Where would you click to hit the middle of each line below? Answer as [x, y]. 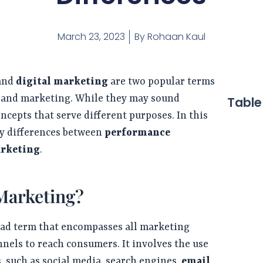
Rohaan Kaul [175, 37]
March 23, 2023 [91, 37]
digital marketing [62, 82]
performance [136, 133]
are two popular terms [162, 82]
